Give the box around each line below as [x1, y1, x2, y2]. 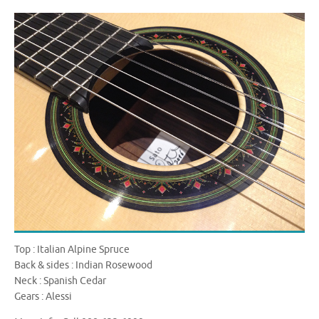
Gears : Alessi [14, 291, 72, 303]
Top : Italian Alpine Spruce [14, 244, 130, 256]
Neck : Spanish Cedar [14, 275, 106, 288]
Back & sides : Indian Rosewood [14, 259, 152, 272]
